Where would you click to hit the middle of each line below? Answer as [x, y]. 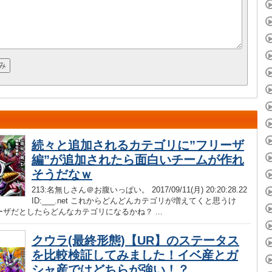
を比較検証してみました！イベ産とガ [135, 255]
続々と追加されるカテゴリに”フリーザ [138, 145]
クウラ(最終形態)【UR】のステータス [135, 240]
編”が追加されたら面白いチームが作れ [138, 160]
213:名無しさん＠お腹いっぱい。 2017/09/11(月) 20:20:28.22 [139, 190]
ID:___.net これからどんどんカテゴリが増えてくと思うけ [134, 201]
